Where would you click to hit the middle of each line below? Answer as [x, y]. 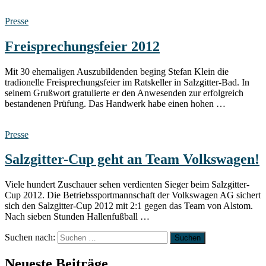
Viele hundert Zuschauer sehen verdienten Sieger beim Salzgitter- [127, 185]
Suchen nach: [30, 237]
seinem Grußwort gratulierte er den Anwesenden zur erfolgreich [124, 93]
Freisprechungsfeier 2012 [82, 46]
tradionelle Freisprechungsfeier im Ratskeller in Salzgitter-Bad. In [127, 82]
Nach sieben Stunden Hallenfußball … [77, 217]
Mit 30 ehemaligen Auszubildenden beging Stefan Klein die [117, 71]
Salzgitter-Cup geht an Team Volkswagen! [132, 159]
